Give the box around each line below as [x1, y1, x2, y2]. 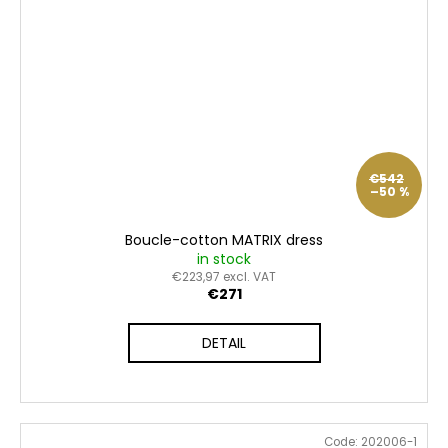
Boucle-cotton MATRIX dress [125, 230, 323, 251]
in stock [197, 249, 251, 270]
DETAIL [202, 333, 246, 354]
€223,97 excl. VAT [172, 268, 276, 286]
